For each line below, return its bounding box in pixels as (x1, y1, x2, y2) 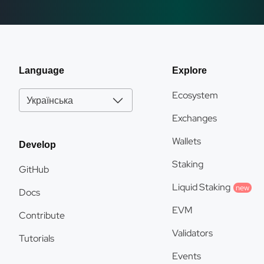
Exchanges (172, 112, 217, 124)
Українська (27, 94, 73, 107)
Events (172, 250, 201, 262)
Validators (172, 227, 213, 239)
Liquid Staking (172, 181, 230, 193)
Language (19, 65, 64, 75)
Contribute (19, 209, 65, 222)
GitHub (19, 163, 49, 176)
